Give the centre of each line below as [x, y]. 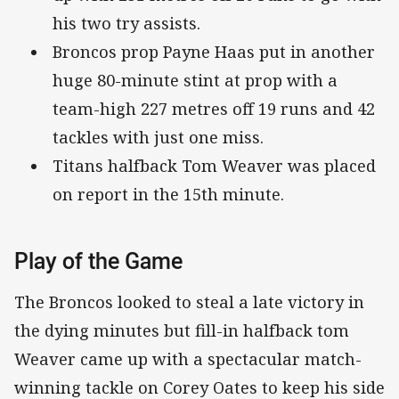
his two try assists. [126, 24]
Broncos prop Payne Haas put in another [214, 52]
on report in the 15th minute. [168, 195]
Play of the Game [101, 261]
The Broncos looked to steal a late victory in [189, 301]
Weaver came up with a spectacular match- [188, 358]
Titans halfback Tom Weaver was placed [214, 166]
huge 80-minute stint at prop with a [195, 81]
